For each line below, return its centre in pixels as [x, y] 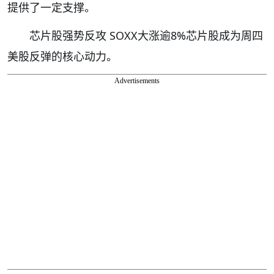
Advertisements [137, 81]
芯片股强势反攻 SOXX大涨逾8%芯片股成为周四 [146, 36]
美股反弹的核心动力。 [62, 57]
